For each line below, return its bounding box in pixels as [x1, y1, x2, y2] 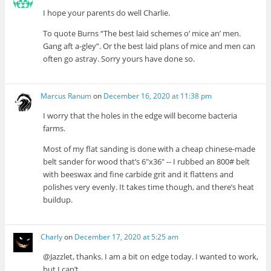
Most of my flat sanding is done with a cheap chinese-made [43, 143, 256, 154]
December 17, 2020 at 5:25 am [74, 232, 179, 243]
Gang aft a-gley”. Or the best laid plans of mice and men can [43, 40, 256, 51]
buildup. [43, 194, 73, 205]
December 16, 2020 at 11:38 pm [103, 90, 212, 101]
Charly [41, 232, 63, 243]
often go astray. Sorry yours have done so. [43, 53, 195, 64]
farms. [43, 122, 66, 134]
